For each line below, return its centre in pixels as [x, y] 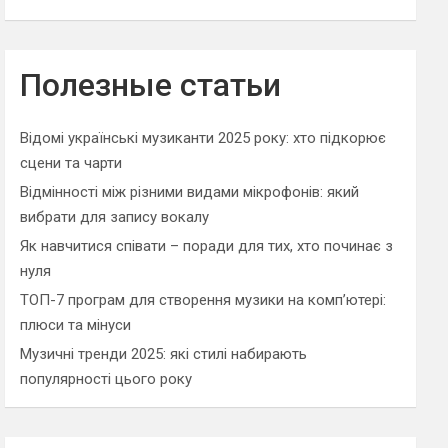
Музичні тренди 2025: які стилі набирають [164, 354]
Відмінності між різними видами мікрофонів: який [190, 192]
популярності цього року [106, 379]
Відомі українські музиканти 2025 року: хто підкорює [203, 138]
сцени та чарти [71, 163]
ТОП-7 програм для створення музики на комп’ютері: [203, 300]
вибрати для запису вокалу [115, 217]
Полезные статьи [151, 85]
